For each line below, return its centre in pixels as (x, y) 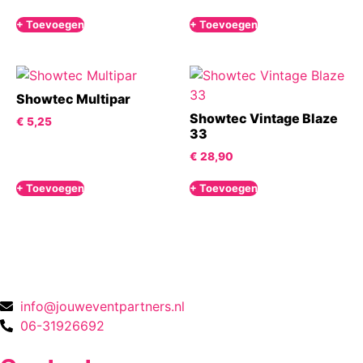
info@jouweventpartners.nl (102, 307)
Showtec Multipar (73, 99)
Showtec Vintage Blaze (264, 119)
